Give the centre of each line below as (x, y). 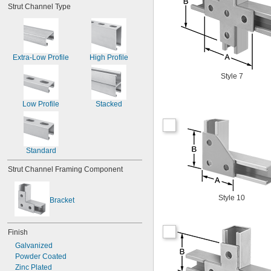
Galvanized (34, 246)
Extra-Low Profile (41, 57)
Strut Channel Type (39, 7)
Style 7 (232, 76)
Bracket (62, 200)
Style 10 (232, 198)
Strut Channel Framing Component (65, 169)
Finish (18, 232)
